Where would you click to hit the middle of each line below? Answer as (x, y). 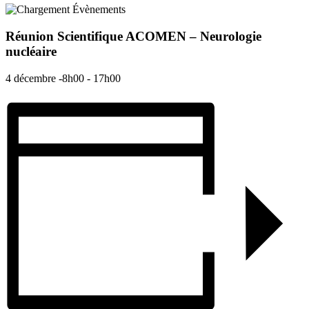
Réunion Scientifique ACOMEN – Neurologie (133, 37)
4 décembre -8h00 (45, 78)
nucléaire (31, 52)
